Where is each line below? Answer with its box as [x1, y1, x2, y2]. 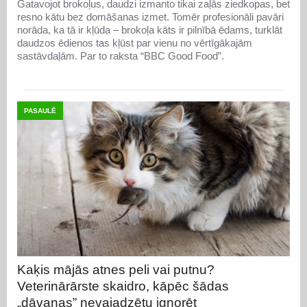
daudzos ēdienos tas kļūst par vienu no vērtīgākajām [17, 37, 252, 49]
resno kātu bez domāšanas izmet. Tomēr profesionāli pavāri [17, 11, 284, 23]
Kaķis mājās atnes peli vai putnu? [17, 262, 214, 278]
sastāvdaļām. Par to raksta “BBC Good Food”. [17, 50, 224, 62]
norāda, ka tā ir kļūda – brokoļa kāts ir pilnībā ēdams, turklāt [17, 24, 282, 36]
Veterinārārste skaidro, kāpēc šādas [17, 279, 229, 294]
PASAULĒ [24, 107, 56, 115]
